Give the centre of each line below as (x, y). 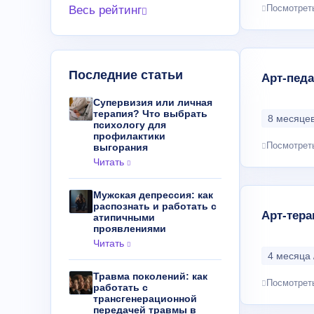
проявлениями (130, 228)
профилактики (129, 136)
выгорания (121, 147)
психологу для (130, 125)
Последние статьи (126, 75)
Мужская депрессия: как (153, 195)
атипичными (124, 217)
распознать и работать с (155, 206)
